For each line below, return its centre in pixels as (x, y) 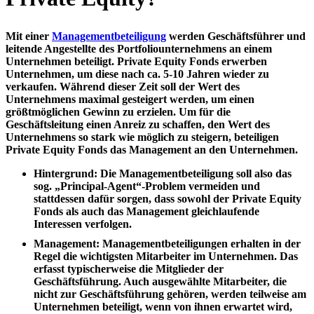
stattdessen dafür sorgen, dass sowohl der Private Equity (168, 198)
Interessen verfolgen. (83, 224)
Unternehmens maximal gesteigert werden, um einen (130, 99)
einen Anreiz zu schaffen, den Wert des (178, 124)
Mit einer (29, 36)
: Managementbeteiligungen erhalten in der (198, 243)
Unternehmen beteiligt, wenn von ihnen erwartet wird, (163, 306)
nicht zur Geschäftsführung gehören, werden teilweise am (170, 294)
